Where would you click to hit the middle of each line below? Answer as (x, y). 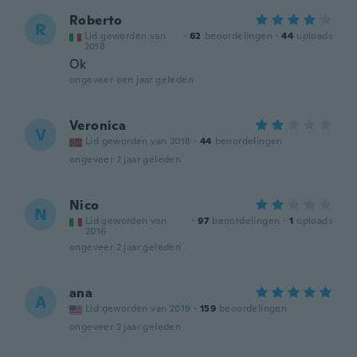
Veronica (98, 126)
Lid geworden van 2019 (138, 308)
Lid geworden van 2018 (138, 141)
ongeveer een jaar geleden (131, 80)
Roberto (96, 20)
